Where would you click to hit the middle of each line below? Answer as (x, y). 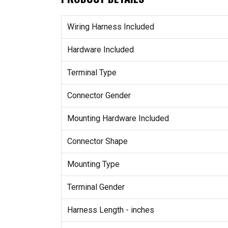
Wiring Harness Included (110, 27)
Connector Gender (99, 96)
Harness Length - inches (110, 210)
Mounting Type (93, 164)
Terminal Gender (96, 187)
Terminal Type (92, 73)
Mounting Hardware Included (118, 119)
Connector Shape (97, 141)
